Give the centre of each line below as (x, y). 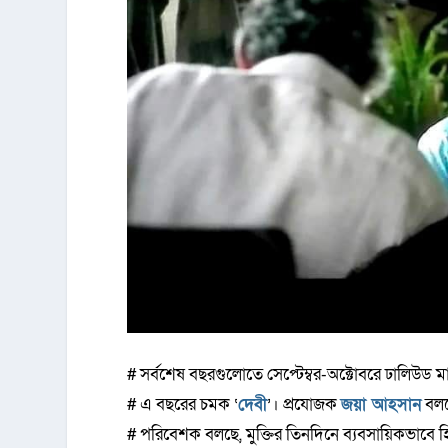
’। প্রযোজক (304, 404)
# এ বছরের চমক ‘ (183, 404)
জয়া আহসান (381, 404)
